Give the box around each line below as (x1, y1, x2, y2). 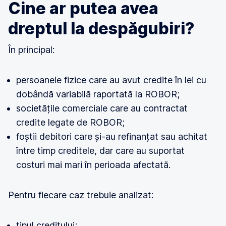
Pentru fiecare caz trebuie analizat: (8, 190, 153, 200)
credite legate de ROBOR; (16, 117, 125, 128)
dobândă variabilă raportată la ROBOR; (16, 89, 180, 99)
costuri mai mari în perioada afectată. (16, 159, 171, 170)
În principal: (8, 44, 54, 55)
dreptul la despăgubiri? (8, 19, 194, 38)
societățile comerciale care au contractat (16, 103, 188, 114)
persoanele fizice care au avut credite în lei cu (16, 75, 206, 85)
